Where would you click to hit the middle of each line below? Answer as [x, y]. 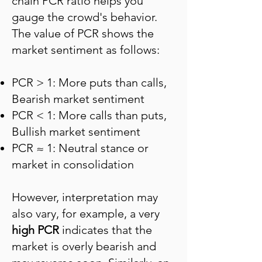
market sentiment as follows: [86, 50]
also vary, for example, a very [86, 213]
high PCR [37, 230]
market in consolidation [73, 164]
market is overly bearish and [84, 246]
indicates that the [107, 230]
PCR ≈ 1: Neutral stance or [80, 148]
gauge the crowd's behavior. [85, 17]
